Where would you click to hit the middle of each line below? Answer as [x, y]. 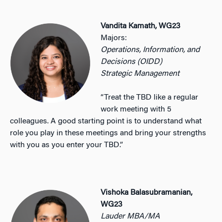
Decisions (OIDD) [132, 62]
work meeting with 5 [136, 109]
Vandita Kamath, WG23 [141, 26]
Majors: [114, 38]
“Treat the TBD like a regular [150, 97]
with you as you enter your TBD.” [66, 145]
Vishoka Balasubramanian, [147, 193]
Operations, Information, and [150, 50]
